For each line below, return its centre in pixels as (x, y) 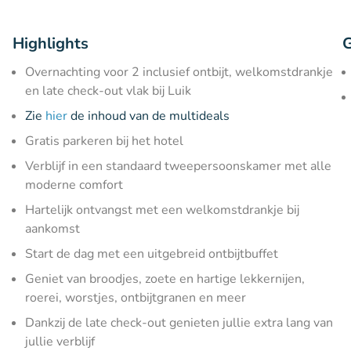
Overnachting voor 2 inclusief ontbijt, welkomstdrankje (179, 72)
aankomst (52, 229)
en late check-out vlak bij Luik (108, 91)
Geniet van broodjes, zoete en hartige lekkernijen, (165, 279)
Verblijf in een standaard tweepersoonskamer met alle (178, 166)
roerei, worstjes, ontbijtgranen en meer (136, 298)
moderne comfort (74, 185)
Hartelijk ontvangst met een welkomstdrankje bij (162, 210)
